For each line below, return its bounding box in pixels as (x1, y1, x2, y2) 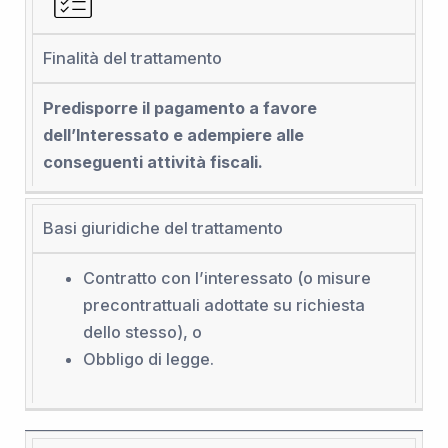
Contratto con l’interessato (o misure (82, 267, 371, 288)
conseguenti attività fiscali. (42, 151, 263, 172)
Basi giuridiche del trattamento (42, 218, 283, 239)
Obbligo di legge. (82, 348, 214, 369)
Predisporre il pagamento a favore (42, 97, 317, 118)
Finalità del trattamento (42, 48, 222, 69)
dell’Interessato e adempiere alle (42, 124, 304, 145)
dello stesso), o (82, 321, 202, 342)
